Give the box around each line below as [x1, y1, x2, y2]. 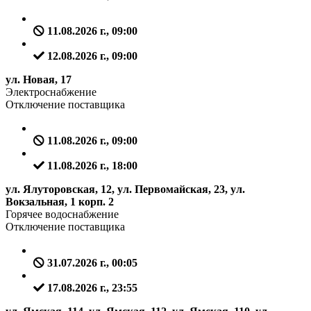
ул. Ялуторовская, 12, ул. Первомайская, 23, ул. [6, 183, 245, 195]
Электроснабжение [6, 85, 96, 98]
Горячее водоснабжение [6, 208, 119, 220]
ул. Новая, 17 [6, 73, 72, 85]
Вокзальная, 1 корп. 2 [6, 195, 114, 208]
